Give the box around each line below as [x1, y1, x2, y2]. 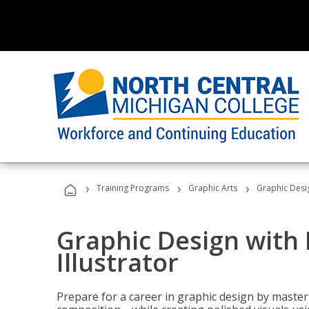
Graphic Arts [188, 182, 237, 194]
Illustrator [57, 246, 179, 279]
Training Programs [97, 182, 169, 194]
